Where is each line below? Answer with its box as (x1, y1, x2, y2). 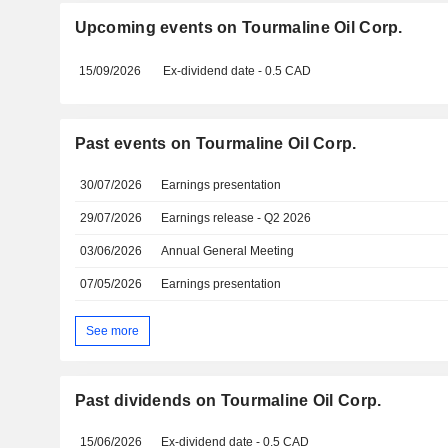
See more (85, 323, 139, 338)
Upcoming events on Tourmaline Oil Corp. (74, 19, 403, 36)
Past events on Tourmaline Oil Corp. (74, 135, 357, 152)
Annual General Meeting (161, 244, 295, 258)
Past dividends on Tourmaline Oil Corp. (74, 392, 382, 410)
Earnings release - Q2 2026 (161, 211, 312, 225)
